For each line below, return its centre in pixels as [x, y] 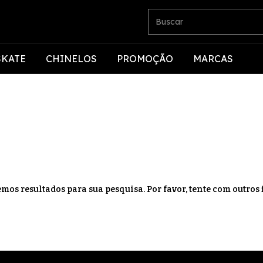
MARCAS [213, 59]
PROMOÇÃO [145, 59]
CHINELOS [71, 59]
